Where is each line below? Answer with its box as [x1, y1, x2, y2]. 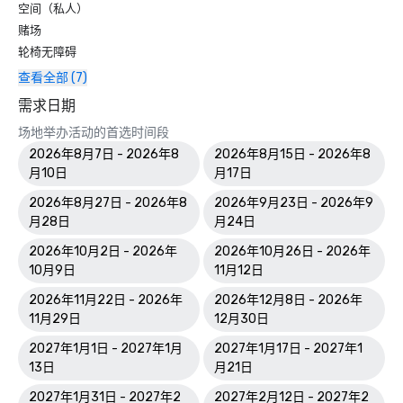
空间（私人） [18, 2, 88, 15]
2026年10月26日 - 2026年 [214, 244, 371, 259]
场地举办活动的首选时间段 [18, 125, 169, 140]
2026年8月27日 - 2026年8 [29, 195, 187, 210]
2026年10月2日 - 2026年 [29, 244, 177, 259]
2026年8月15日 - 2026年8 [214, 147, 371, 162]
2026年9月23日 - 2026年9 [214, 195, 373, 210]
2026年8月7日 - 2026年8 [29, 147, 179, 162]
